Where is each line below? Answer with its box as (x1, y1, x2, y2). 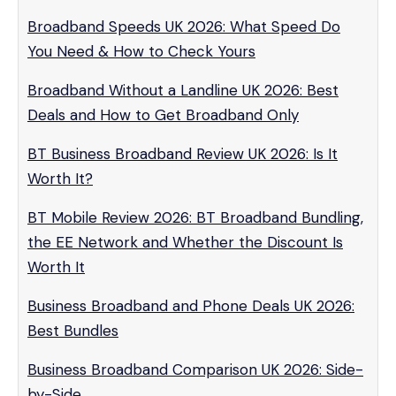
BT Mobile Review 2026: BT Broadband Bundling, (27, 208, 363, 227)
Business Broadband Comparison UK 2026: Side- (27, 360, 363, 379)
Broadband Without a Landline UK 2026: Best (27, 80, 339, 100)
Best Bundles (27, 321, 118, 340)
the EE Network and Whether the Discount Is (27, 232, 343, 252)
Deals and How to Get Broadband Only (27, 105, 299, 125)
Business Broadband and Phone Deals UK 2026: (27, 296, 354, 316)
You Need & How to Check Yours (27, 42, 255, 61)
